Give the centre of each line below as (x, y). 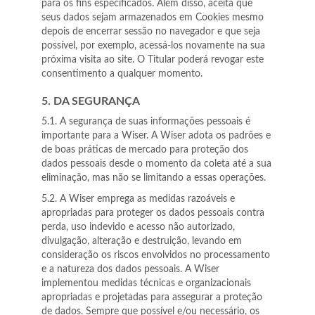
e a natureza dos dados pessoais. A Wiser (130, 269)
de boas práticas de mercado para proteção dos (145, 150)
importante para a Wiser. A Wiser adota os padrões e (156, 136)
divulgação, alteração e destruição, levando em (142, 241)
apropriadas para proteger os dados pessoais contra (153, 213)
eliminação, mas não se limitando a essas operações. (154, 178)
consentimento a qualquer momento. (122, 74)
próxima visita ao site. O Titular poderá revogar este (153, 60)
